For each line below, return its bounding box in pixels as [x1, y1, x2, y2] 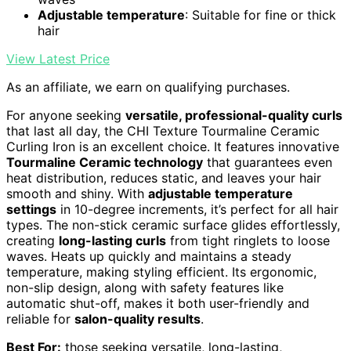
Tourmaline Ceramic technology [6, 154, 203, 170]
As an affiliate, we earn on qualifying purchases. [6, 78, 290, 95]
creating [6, 232, 59, 248]
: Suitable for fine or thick [185, 6, 336, 23]
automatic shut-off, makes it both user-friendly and [6, 295, 309, 311]
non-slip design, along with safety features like [6, 279, 284, 295]
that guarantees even [203, 154, 332, 170]
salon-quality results [74, 310, 201, 327]
